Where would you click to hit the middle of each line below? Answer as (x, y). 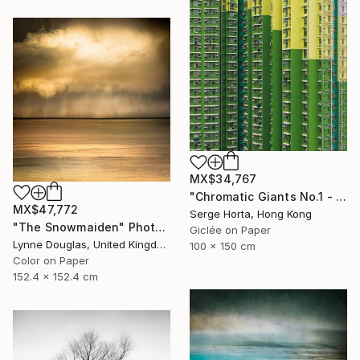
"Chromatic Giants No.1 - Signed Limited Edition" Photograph (342, 197)
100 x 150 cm (223, 246)
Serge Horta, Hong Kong (251, 214)
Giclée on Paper (230, 230)
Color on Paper (51, 261)
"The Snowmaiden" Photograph (161, 227)
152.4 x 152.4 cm (55, 277)
